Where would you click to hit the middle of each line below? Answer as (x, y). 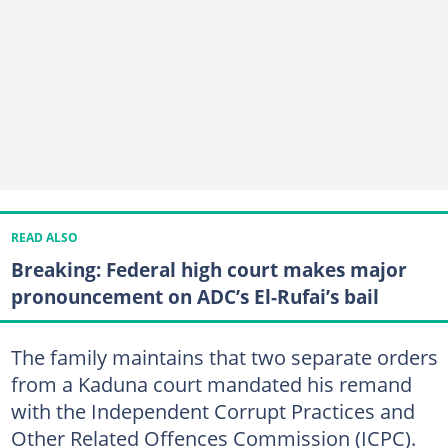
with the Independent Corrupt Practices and (212, 411)
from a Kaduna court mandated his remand (211, 384)
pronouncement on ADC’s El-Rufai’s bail (194, 296)
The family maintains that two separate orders (224, 357)
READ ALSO (44, 237)
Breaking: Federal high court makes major (208, 269)
